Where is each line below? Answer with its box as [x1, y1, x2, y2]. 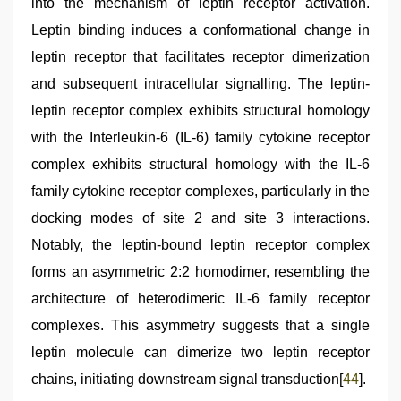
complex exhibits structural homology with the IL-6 [31, 156, 370, 172]
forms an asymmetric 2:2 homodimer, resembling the [31, 263, 370, 279]
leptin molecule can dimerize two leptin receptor [31, 344, 370, 360]
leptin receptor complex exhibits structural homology [31, 102, 370, 118]
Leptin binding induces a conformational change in [31, 21, 370, 38]
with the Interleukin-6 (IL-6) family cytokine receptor [31, 129, 370, 145]
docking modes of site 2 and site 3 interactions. [31, 209, 370, 226]
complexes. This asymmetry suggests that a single [31, 317, 370, 333]
